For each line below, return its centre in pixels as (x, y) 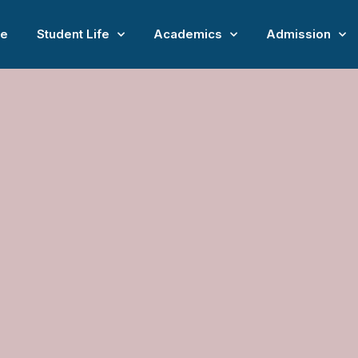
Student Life (73, 34)
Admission (298, 34)
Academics (187, 34)
